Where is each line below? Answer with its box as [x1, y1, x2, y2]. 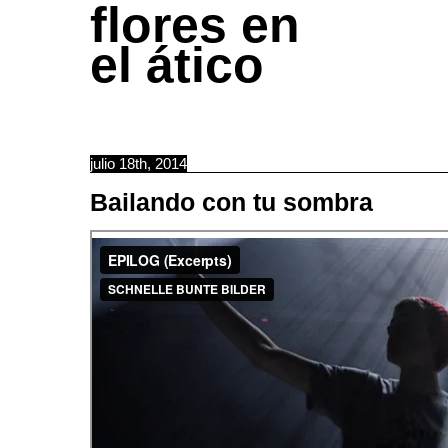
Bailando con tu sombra [90, 188, 373, 216]
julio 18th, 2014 [90, 155, 187, 172]
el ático [90, 37, 264, 93]
